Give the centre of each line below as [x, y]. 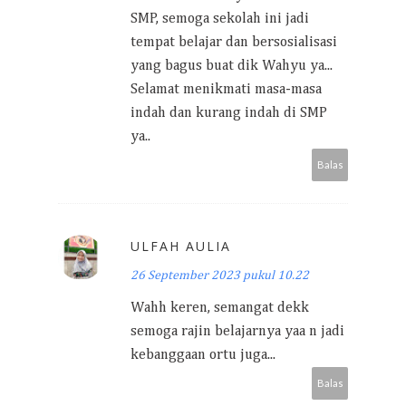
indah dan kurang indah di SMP [229, 113]
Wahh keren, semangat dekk [220, 308]
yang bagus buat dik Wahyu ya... [232, 66]
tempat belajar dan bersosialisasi [234, 43]
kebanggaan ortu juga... [203, 355]
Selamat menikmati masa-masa [226, 90]
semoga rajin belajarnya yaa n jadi [237, 332]
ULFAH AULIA [181, 246]
